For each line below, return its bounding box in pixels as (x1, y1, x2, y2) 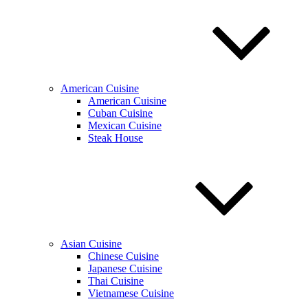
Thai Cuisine (88, 275, 144, 287)
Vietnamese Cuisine (88, 287, 174, 299)
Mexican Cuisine (88, 120, 162, 131)
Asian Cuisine (60, 238, 122, 250)
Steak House (88, 132, 143, 144)
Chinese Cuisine (88, 250, 159, 262)
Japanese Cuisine (88, 263, 162, 274)
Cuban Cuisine (88, 107, 153, 119)
